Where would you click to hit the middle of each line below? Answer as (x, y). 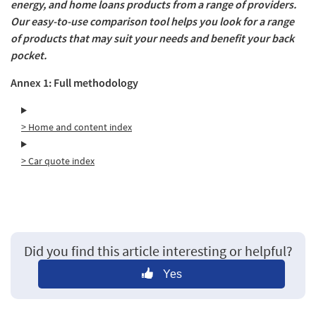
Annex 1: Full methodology (74, 83)
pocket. (29, 55)
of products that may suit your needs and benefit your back (152, 38)
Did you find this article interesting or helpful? (158, 251)
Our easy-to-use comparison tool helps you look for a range (152, 22)
